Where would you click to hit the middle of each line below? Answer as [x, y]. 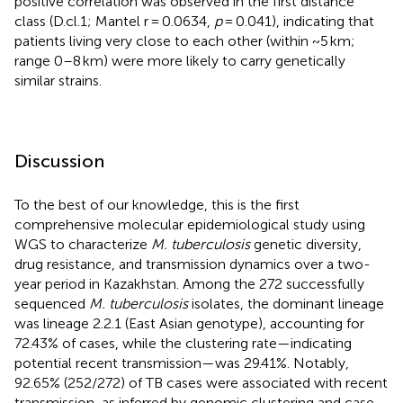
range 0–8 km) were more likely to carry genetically [180, 60]
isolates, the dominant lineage [286, 303]
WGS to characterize [83, 244]
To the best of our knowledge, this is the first [157, 204]
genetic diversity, [306, 244]
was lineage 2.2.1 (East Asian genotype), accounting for [189, 323]
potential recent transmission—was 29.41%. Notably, [182, 363]
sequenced [52, 303]
